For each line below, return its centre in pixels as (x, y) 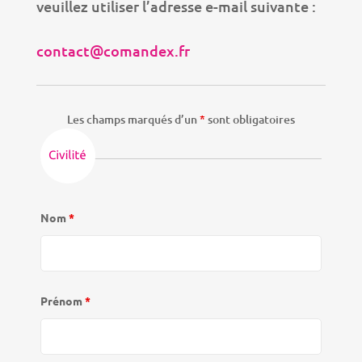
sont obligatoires (250, 119)
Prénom (62, 301)
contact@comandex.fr (113, 51)
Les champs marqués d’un (133, 119)
